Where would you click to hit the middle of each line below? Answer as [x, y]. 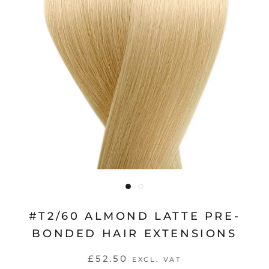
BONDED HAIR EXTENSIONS [134, 234]
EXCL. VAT [156, 260]
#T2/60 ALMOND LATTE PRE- [134, 216]
